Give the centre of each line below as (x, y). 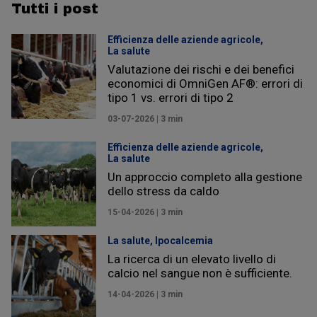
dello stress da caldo (163, 191)
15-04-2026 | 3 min (145, 212)
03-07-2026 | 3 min (145, 119)
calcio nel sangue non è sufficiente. (200, 273)
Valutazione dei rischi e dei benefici (201, 69)
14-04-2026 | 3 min (145, 294)
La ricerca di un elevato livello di (192, 259)
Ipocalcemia (184, 240)
